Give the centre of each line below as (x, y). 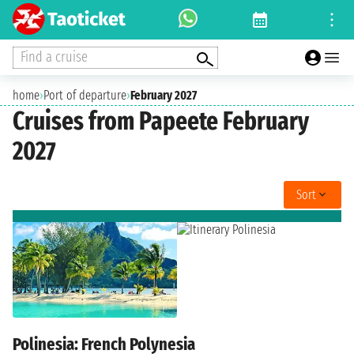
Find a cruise (54, 56)
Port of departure (85, 95)
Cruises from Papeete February (161, 121)
